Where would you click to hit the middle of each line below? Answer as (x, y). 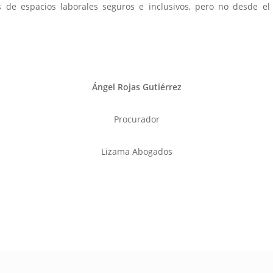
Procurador (136, 119)
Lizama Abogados (136, 151)
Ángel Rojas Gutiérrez (136, 87)
